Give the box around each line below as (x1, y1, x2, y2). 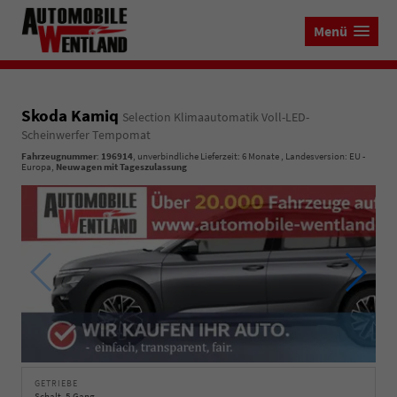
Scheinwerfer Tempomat (21, 127, 151, 144)
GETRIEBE (35, 378, 78, 390)
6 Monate (242, 150, 279, 163)
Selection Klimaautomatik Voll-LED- (122, 109, 309, 126)
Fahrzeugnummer (21, 150, 97, 163)
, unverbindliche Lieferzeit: (133, 150, 242, 163)
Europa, (21, 160, 56, 174)
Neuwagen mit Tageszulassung (56, 160, 187, 174)
